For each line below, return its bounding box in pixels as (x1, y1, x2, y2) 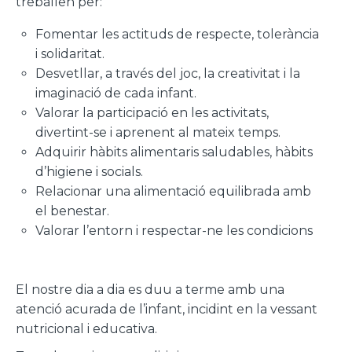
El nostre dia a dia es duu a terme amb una (16, 282, 284, 298)
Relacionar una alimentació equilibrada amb (35, 183, 311, 199)
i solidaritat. (35, 46, 104, 61)
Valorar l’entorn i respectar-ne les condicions (35, 222, 313, 238)
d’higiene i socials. (35, 163, 143, 179)
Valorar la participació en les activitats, (35, 104, 269, 120)
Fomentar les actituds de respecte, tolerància (35, 26, 319, 42)
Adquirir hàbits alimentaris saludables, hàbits (35, 144, 313, 159)
